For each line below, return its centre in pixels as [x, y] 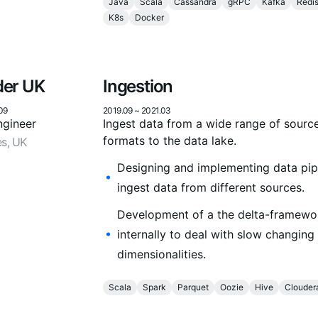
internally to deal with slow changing [216, 235]
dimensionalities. [161, 254]
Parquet [193, 287]
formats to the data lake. [170, 141]
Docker [149, 18]
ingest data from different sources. [211, 188]
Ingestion [138, 87]
